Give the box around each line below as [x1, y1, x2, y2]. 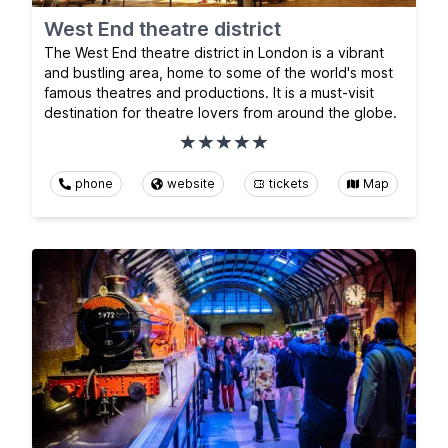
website [167, 176, 215, 192]
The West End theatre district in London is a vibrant [44, 44, 384, 62]
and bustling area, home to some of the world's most [44, 64, 393, 82]
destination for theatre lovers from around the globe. [44, 104, 397, 122]
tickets [269, 176, 309, 192]
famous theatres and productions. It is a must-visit [44, 84, 374, 102]
